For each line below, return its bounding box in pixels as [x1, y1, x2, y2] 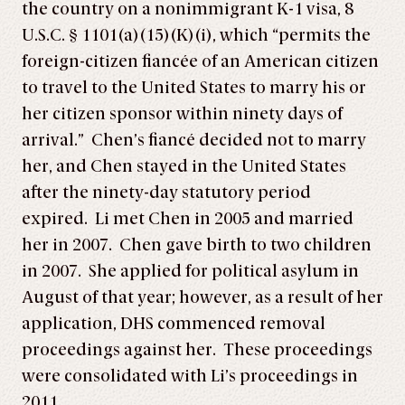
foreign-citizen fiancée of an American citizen [22, 52, 379, 71]
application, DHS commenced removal [22, 314, 325, 334]
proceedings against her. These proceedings [22, 340, 372, 360]
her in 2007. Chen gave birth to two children [22, 235, 372, 255]
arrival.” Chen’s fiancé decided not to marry [22, 130, 366, 150]
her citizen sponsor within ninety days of [22, 104, 343, 124]
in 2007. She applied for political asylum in [22, 261, 359, 281]
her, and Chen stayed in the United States [22, 156, 346, 176]
